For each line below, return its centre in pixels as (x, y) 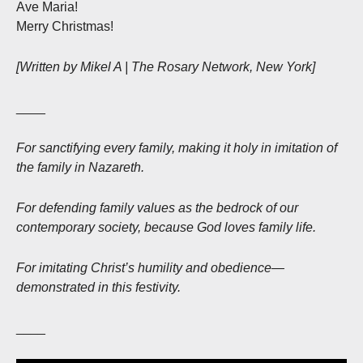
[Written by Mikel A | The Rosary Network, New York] (166, 67)
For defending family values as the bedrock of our (157, 208)
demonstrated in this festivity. (98, 288)
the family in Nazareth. (82, 168)
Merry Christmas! (65, 27)
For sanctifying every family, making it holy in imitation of (177, 148)
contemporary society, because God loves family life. (166, 228)
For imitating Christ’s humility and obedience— (150, 268)
